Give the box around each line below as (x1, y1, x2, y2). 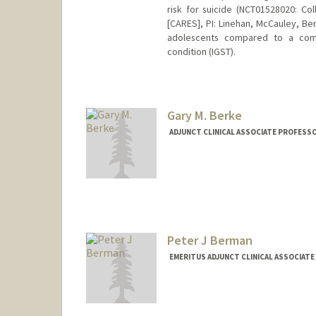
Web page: (168, 178, 216, 191)
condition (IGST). (166, 45, 236, 59)
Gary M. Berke (166, 107, 242, 123)
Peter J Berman (166, 231, 253, 248)
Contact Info (168, 161, 228, 174)
